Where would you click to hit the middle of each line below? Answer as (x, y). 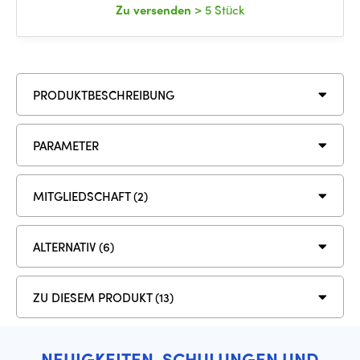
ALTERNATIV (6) (74, 246)
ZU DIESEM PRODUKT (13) (103, 297)
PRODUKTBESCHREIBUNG (104, 94)
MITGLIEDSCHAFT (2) (90, 196)
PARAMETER (66, 145)
